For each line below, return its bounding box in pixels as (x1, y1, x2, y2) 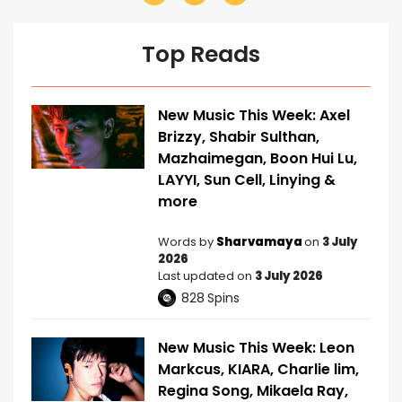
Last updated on (158, 267, 255, 284)
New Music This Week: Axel (158, 104, 350, 126)
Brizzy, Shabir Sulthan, (158, 126, 319, 147)
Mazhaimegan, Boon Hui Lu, (158, 147, 357, 169)
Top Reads (142, 38, 260, 70)
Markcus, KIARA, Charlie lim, (158, 358, 359, 380)
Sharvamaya (216, 232, 304, 250)
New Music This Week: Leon (158, 336, 354, 358)
